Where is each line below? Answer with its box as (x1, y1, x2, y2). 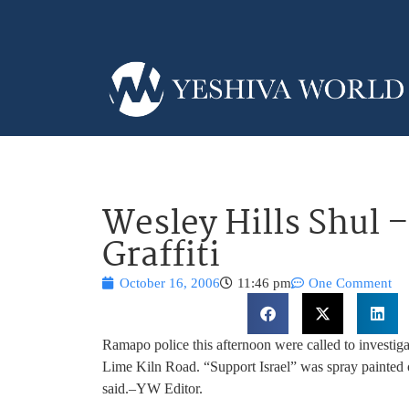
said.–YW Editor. (102, 380, 203, 396)
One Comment (309, 275, 392, 290)
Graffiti (102, 229, 220, 284)
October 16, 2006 (120, 275, 220, 290)
